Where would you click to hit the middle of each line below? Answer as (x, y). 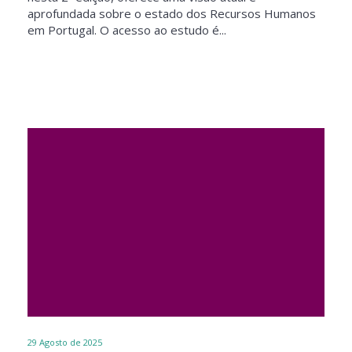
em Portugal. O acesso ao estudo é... (127, 30)
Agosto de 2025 (71, 342)
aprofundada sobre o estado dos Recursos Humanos (172, 13)
